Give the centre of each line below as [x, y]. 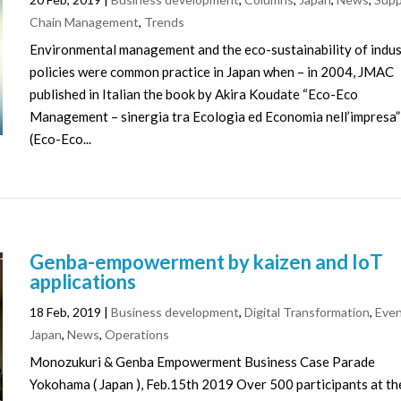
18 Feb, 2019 [66, 312]
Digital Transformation [307, 312]
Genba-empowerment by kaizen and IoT [207, 262]
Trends [165, 22]
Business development [175, 312]
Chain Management [85, 22]
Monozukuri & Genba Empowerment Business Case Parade [203, 362]
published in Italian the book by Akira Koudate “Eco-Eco [194, 94]
